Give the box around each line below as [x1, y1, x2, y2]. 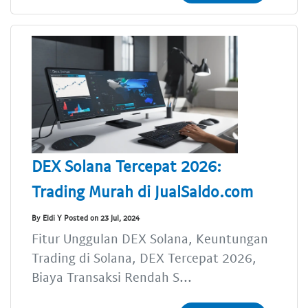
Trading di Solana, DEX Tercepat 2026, [32, 250, 256, 266]
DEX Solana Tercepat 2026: [32, 156, 221, 176]
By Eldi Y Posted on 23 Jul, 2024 [32, 212, 140, 222]
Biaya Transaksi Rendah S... [32, 269, 192, 285]
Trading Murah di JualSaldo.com [32, 181, 253, 201]
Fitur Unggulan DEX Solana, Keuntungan [32, 230, 268, 247]
